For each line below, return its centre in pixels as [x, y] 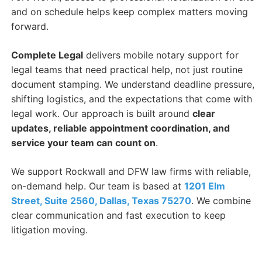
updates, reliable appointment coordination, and [120, 128]
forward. [30, 27]
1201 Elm [204, 186]
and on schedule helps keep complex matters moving [129, 12]
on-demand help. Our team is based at [97, 186]
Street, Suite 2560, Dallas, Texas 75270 [101, 201]
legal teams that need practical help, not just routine [127, 70]
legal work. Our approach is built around [101, 114]
